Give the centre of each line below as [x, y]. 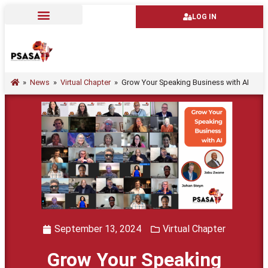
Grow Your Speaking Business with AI [185, 82]
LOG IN [204, 17]
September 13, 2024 [98, 229]
